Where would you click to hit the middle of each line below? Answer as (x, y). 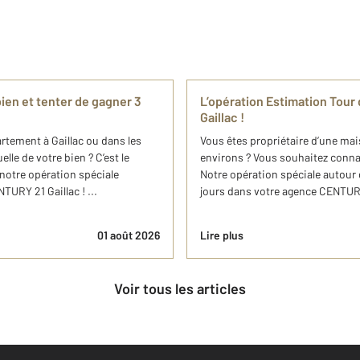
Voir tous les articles (184, 288)
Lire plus (222, 235)
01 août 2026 (129, 235)
